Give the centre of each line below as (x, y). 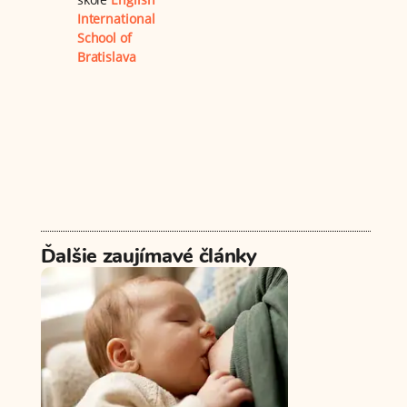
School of (104, 37)
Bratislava (106, 56)
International (116, 18)
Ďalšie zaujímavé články (149, 256)
